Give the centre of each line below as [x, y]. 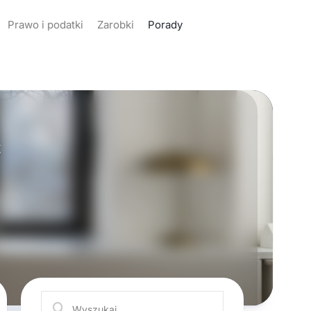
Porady [166, 25]
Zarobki [116, 25]
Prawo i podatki [46, 25]
